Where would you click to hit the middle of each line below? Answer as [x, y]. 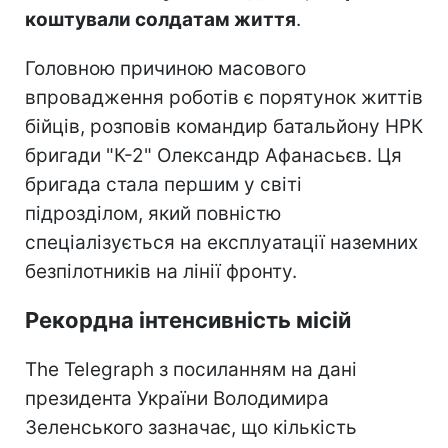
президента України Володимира [177, 398]
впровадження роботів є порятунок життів [224, 97]
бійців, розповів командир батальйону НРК [224, 126]
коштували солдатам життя [160, 19]
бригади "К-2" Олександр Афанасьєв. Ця [213, 155]
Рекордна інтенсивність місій [188, 319]
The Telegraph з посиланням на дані [191, 369]
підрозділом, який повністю [153, 213]
